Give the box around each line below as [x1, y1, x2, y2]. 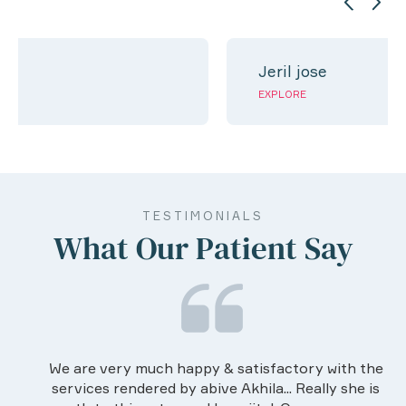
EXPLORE [109, 88, 158, 101]
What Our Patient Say [53, 226, 353, 270]
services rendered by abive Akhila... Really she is [39, 378, 367, 397]
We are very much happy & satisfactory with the [35, 358, 371, 377]
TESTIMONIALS [142, 208, 264, 223]
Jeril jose [109, 62, 179, 81]
